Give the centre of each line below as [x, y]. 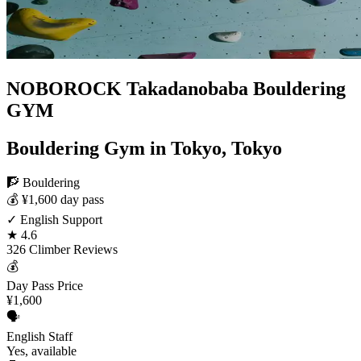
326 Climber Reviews [62, 249]
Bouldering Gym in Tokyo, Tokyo [144, 148]
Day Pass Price [45, 285]
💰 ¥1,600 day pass [55, 199]
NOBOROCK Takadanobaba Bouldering [176, 88]
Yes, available [41, 351]
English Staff [39, 336]
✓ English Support [54, 219]
